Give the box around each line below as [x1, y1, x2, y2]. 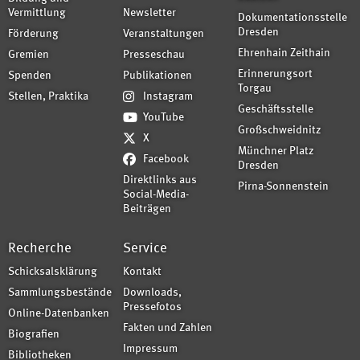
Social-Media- [123, 189, 189, 200]
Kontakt [123, 266, 162, 277]
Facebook [143, 153, 189, 165]
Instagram [143, 91, 193, 102]
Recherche [8, 241, 72, 256]
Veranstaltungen [123, 28, 204, 39]
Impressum [123, 343, 178, 354]
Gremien [8, 49, 49, 60]
